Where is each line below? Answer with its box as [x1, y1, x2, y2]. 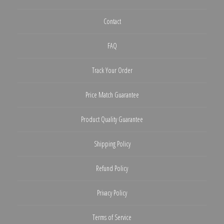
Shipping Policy [93, 139, 130, 149]
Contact [103, 16, 121, 26]
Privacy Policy [97, 188, 127, 198]
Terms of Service [92, 212, 131, 222]
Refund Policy [96, 163, 128, 173]
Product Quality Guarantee [81, 114, 143, 124]
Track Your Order [91, 65, 132, 75]
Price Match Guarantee [85, 90, 139, 100]
